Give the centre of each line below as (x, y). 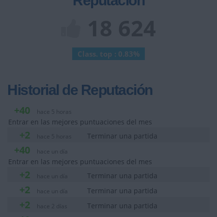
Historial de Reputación (80, 90)
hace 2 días (52, 206)
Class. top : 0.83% (108, 54)
